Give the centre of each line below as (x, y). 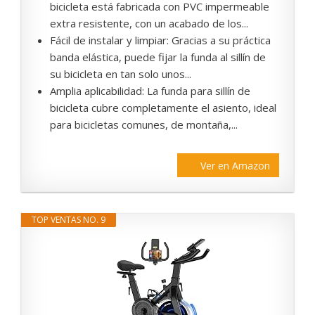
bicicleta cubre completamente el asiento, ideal (163, 108)
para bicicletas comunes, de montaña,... (144, 125)
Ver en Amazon (235, 166)
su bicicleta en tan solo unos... (121, 74)
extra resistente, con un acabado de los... (149, 24)
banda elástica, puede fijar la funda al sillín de (158, 57)
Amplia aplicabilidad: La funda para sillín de (150, 91)
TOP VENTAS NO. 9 (69, 220)
